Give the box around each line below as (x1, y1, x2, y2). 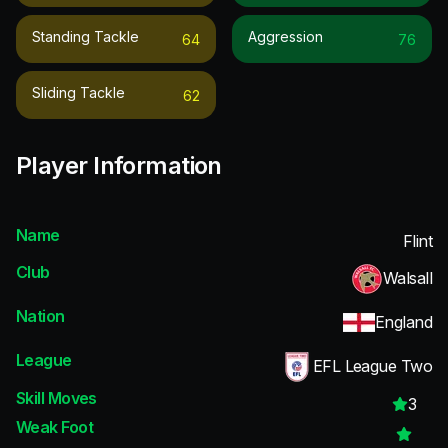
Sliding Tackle (32, 83, 125, 101)
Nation (16, 306, 65, 327)
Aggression (248, 27, 323, 45)
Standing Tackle (32, 27, 139, 45)
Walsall (382, 268, 432, 289)
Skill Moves (16, 387, 97, 408)
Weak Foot (16, 417, 93, 438)
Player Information (16, 150, 222, 180)
